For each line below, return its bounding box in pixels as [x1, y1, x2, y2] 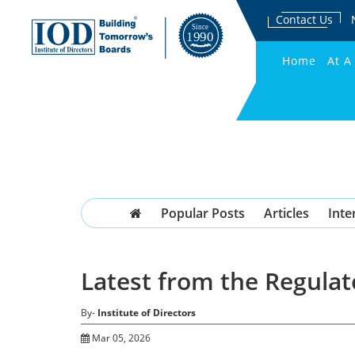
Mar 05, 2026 [90, 330, 151, 345]
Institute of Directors [97, 306, 196, 319]
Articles [263, 204, 309, 222]
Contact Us [275, 11, 333, 27]
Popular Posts [160, 204, 245, 222]
